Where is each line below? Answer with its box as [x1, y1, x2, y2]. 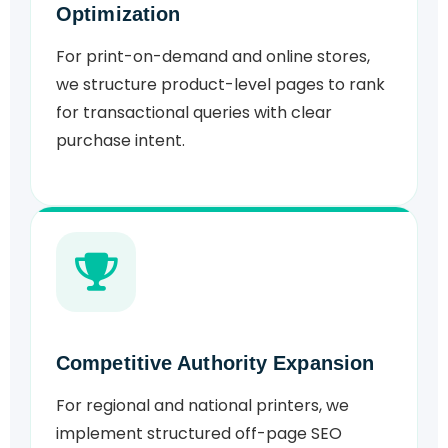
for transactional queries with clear [56, 101, 332, 125]
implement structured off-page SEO [56, 422, 342, 446]
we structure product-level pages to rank [56, 73, 385, 97]
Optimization [56, 3, 181, 26]
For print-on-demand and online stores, [56, 45, 370, 69]
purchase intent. [56, 129, 185, 153]
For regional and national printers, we [56, 394, 349, 418]
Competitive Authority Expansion [56, 352, 375, 375]
